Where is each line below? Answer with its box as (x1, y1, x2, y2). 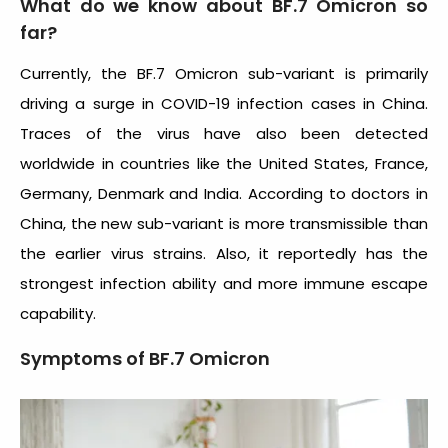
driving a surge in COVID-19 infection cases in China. (20, 92, 428, 114)
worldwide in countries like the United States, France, (20, 152, 428, 174)
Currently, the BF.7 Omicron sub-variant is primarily (20, 62, 428, 84)
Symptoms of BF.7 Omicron (20, 345, 270, 371)
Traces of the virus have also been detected (20, 122, 428, 144)
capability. (20, 302, 100, 324)
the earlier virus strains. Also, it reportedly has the (20, 242, 428, 264)
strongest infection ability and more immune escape (20, 272, 428, 294)
